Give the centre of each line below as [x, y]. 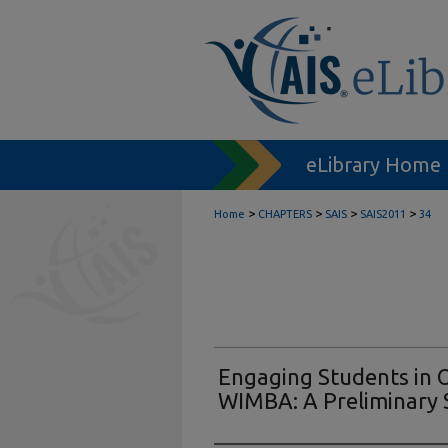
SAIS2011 [383, 214]
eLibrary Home [373, 164]
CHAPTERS [285, 214]
